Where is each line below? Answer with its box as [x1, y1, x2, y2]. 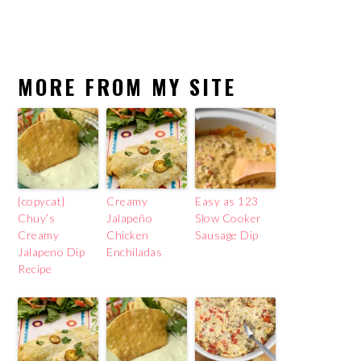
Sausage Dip [195, 227, 259, 242]
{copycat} [18, 193, 65, 208]
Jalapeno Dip [18, 244, 85, 259]
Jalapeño [106, 210, 153, 225]
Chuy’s [18, 210, 56, 225]
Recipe [18, 261, 52, 276]
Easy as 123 [195, 193, 259, 208]
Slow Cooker [195, 210, 262, 225]
